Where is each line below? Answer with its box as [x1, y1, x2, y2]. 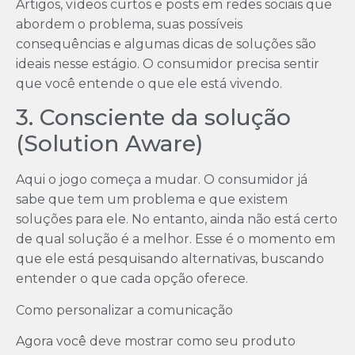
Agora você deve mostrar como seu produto [16, 333, 296, 349]
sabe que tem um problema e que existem [16, 192, 288, 208]
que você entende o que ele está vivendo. [16, 75, 282, 91]
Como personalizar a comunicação [16, 302, 233, 318]
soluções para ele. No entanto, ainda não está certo [16, 212, 338, 227]
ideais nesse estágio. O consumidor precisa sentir [16, 55, 319, 71]
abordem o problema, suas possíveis [16, 16, 242, 32]
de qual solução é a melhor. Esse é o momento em [16, 231, 335, 247]
